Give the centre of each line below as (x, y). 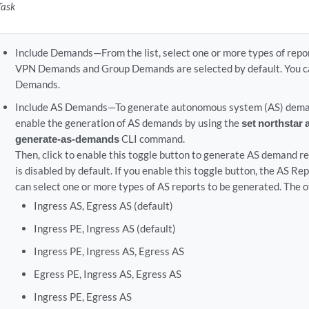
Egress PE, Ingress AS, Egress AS (108, 274)
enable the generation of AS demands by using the (128, 123)
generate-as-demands (67, 139)
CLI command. (152, 139)
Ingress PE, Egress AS (83, 297)
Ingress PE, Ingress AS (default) (105, 228)
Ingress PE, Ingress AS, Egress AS (109, 251)
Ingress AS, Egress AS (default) (104, 206)
